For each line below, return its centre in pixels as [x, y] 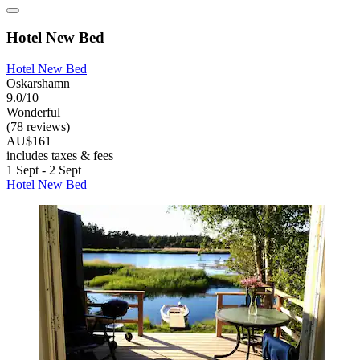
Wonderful [33, 112]
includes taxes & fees [60, 155]
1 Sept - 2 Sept [44, 170]
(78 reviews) [38, 126]
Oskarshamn [38, 83]
